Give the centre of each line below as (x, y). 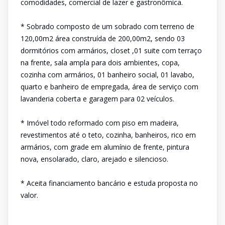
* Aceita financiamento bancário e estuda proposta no (109, 183)
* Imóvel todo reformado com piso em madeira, (100, 123)
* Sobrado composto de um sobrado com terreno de (107, 26)
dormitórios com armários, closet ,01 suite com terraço (111, 50)
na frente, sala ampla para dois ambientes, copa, (100, 63)
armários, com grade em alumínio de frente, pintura (105, 147)
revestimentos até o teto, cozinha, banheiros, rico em (108, 135)
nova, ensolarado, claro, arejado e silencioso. (94, 159)
